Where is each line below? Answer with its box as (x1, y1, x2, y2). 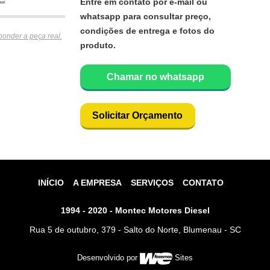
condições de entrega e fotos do (80, 26, 215, 36)
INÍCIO (37, 178, 64, 187)
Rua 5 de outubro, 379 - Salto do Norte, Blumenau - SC (29, 225, 241, 234)
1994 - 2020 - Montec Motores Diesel (60, 206, 210, 215)
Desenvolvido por (77, 253, 140, 263)
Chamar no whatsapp (106, 72, 204, 82)
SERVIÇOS (130, 178, 174, 187)
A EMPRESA (72, 178, 122, 187)
